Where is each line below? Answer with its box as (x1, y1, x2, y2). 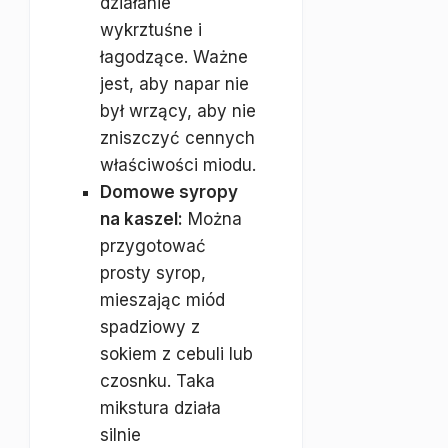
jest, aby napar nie (100, 74, 249, 94)
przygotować (100, 236, 206, 256)
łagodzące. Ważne (100, 47, 248, 67)
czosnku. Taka (100, 371, 215, 391)
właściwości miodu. (100, 155, 256, 175)
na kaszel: (100, 209, 183, 229)
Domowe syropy (100, 182, 238, 202)
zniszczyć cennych (100, 128, 255, 148)
